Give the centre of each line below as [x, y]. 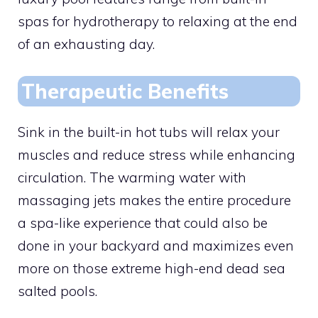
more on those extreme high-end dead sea [152, 268]
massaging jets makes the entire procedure [154, 200]
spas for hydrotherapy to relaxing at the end [158, 21]
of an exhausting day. [86, 44]
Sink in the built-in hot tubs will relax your [149, 132]
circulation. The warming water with [132, 177]
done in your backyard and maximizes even [156, 245]
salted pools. [57, 291]
